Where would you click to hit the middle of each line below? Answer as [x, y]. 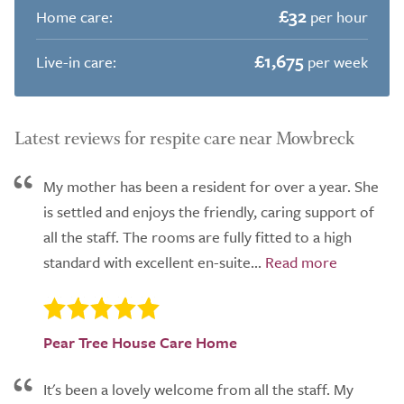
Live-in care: [76, 61]
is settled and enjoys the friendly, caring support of [209, 211]
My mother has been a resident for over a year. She [211, 186]
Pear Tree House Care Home [140, 343]
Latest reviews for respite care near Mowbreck [184, 138]
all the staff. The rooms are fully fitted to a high [197, 237]
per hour [337, 17]
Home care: [74, 16]
